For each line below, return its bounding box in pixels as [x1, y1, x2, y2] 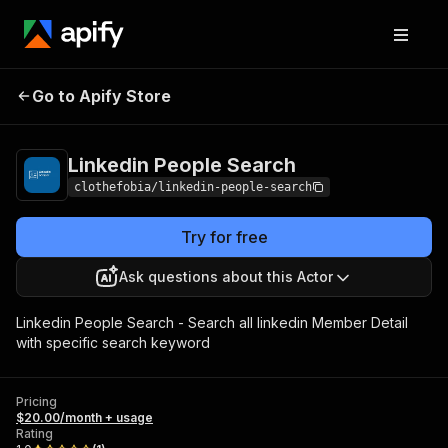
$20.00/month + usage [16, 410, 153, 425]
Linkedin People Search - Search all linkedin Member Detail [16, 314, 408, 331]
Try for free [180, 227, 268, 247]
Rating [16, 426, 53, 441]
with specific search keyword [16, 334, 210, 351]
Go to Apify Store [32, 86, 171, 106]
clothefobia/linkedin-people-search [74, 180, 312, 194]
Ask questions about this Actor [119, 268, 333, 285]
